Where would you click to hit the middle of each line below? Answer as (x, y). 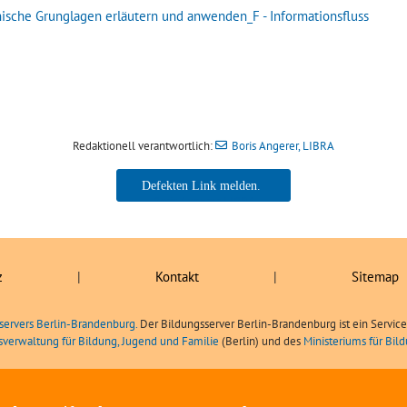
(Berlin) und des (261, 341)
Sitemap (375, 276)
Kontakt (177, 276)
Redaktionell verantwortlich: (144, 145)
